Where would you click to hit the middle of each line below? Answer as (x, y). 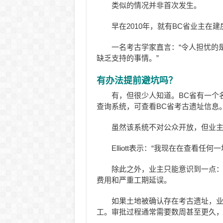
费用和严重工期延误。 (134, 180)
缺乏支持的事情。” (127, 58)
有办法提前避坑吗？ (137, 80)
